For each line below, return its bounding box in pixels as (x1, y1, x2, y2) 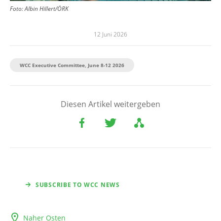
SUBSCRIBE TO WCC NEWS (36, 180, 120, 189)
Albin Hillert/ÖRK (25, 4, 69, 13)
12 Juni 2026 (94, 30, 127, 38)
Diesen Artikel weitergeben (61, 98, 160, 110)
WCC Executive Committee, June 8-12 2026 (20, 61, 124, 69)
